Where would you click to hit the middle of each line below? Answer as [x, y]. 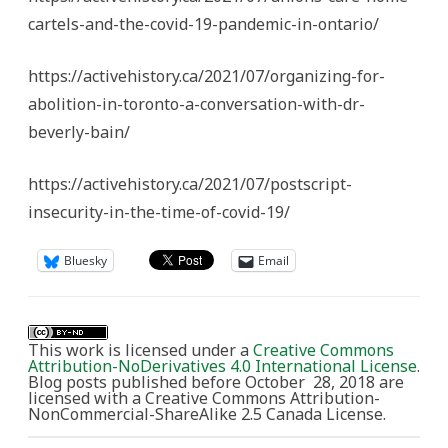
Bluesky [85, 261]
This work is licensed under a [140, 350]
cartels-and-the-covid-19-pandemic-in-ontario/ [203, 24]
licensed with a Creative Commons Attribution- [204, 398]
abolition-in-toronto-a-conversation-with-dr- [196, 104]
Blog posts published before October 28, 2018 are [216, 382]
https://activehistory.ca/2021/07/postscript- [190, 184]
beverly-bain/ [79, 132]
